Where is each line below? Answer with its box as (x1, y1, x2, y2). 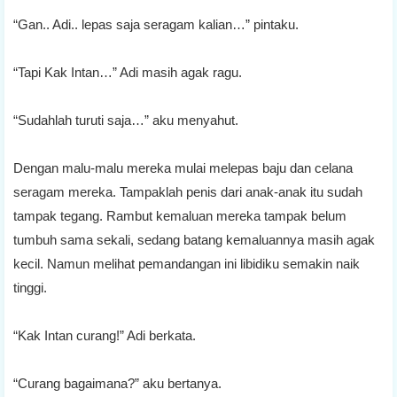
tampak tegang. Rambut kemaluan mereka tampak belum (13, 207, 346, 223)
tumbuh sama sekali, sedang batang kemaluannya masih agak (13, 231, 375, 247)
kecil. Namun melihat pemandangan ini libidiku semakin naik (13, 255, 360, 271)
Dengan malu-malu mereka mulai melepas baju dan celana (13, 160, 353, 175)
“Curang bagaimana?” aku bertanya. (13, 375, 222, 391)
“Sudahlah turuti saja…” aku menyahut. (13, 112, 238, 128)
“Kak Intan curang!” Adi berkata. (13, 327, 196, 343)
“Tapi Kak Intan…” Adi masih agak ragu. (13, 64, 242, 80)
